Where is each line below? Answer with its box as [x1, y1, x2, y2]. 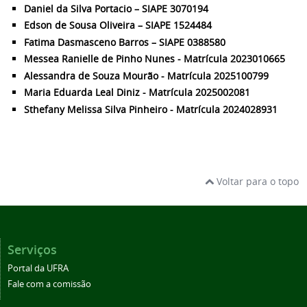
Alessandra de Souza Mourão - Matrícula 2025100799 [24, 69, 269, 82]
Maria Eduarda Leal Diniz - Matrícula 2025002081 [24, 86, 250, 99]
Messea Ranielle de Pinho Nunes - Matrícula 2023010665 [24, 52, 285, 66]
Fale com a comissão [8, 278, 91, 290]
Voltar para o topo [214, 174, 299, 188]
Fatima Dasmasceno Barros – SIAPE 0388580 [24, 35, 225, 49]
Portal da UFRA [8, 262, 69, 274]
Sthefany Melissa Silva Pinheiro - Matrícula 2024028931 [24, 102, 278, 116]
